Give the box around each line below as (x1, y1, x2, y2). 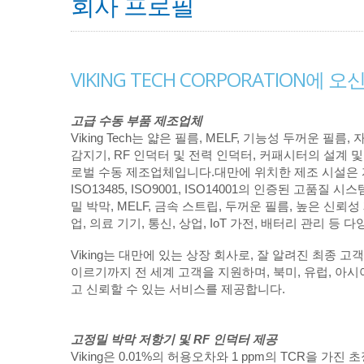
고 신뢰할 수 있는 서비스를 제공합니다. (71, 282, 285, 296)
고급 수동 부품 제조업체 (71, 114, 202, 128)
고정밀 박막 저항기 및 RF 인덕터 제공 (71, 332, 277, 346)
